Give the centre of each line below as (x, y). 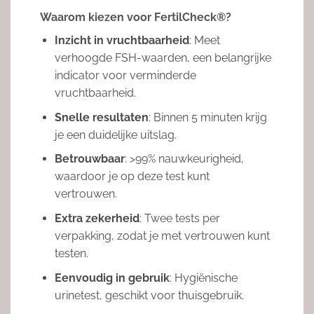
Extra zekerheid (97, 218)
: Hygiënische (203, 278)
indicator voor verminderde (125, 76)
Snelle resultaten (101, 117)
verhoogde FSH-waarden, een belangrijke (163, 58)
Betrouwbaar (89, 159)
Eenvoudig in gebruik (112, 278)
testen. (71, 253)
